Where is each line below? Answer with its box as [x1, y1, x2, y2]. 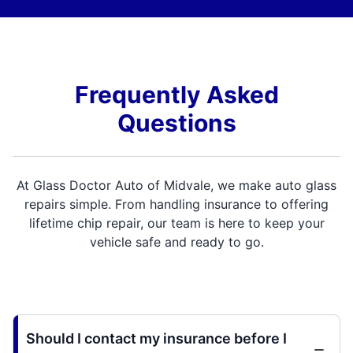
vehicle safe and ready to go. [89, 233, 264, 250]
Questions [117, 108, 236, 137]
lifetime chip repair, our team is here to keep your [28, 214, 325, 231]
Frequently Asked [74, 80, 279, 109]
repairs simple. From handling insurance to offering [24, 195, 329, 212]
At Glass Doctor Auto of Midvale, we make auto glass [17, 176, 336, 193]
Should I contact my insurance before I [26, 329, 287, 347]
